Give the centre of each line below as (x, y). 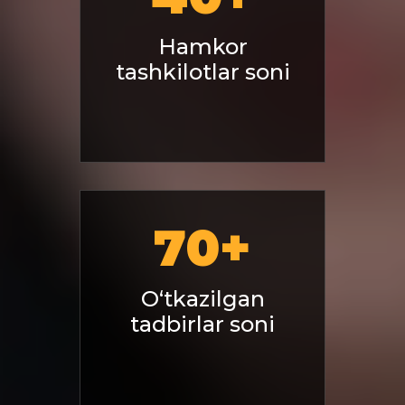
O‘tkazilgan (202, 298)
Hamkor (202, 46)
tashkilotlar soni (202, 71)
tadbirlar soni (202, 324)
